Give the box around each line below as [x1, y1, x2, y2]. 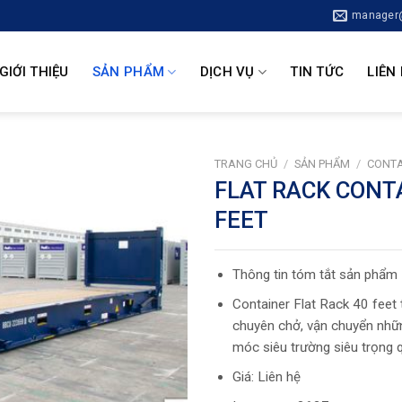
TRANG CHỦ [214, 157, 277, 170]
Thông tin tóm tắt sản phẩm [232, 266, 398, 283]
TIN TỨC [290, 64, 345, 80]
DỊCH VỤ [199, 64, 255, 80]
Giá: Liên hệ [232, 369, 301, 386]
